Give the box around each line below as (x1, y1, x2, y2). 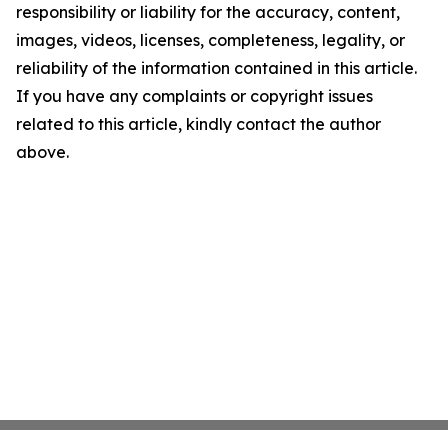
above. (16, 142, 69, 163)
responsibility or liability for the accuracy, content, (16, 2, 400, 23)
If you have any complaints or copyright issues (16, 86, 373, 107)
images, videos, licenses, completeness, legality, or (16, 30, 405, 51)
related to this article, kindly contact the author (16, 114, 381, 135)
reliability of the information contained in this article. (16, 58, 417, 79)
